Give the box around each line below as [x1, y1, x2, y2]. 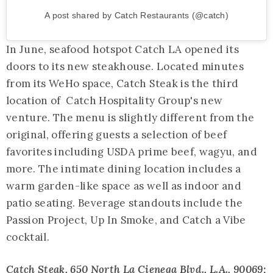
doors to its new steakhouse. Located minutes [6, 59, 244, 73]
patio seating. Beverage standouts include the [6, 196, 243, 210]
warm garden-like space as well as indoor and [6, 179, 241, 193]
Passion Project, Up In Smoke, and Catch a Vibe [6, 213, 246, 227]
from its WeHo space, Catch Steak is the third [6, 76, 239, 90]
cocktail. [6, 230, 50, 244]
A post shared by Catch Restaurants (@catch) [44, 10, 229, 20]
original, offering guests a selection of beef [6, 127, 227, 141]
